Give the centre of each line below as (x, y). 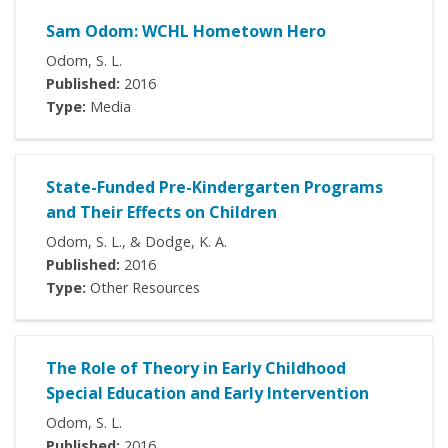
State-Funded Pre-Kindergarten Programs (214, 187)
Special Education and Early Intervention (207, 393)
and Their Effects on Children (161, 212)
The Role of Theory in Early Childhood (196, 368)
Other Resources (143, 288)
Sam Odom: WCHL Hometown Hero (186, 31)
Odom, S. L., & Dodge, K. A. (136, 242)
